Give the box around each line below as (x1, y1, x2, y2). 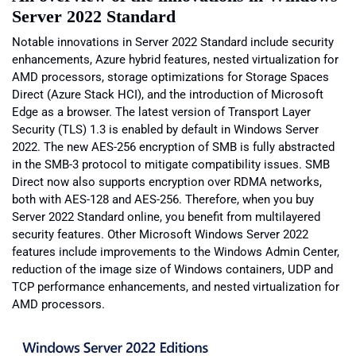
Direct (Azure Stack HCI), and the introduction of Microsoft (12, 87, 323, 103)
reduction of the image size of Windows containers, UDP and (12, 262, 333, 277)
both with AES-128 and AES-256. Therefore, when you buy (12, 192, 314, 207)
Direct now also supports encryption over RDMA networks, (12, 175, 322, 190)
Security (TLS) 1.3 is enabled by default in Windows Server (12, 122, 319, 137)
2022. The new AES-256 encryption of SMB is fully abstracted (12, 140, 335, 155)
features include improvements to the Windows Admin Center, (12, 245, 339, 260)
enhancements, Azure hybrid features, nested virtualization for (12, 52, 339, 68)
